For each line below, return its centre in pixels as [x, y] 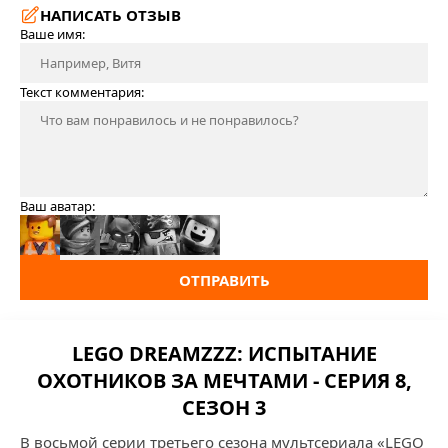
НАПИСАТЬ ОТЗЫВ [110, 15]
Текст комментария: [82, 92]
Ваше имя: [52, 34]
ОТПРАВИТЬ [224, 280]
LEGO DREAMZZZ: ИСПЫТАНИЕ [224, 353]
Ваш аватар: [57, 206]
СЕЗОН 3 [224, 407]
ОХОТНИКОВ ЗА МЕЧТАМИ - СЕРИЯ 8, [224, 380]
